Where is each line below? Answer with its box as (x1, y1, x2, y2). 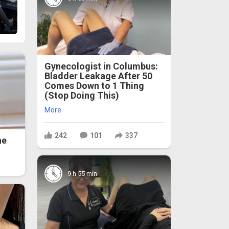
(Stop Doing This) (44, 90, 119, 101)
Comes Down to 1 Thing (44, 80, 144, 91)
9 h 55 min (67, 169, 97, 177)
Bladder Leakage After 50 (44, 71, 152, 82)
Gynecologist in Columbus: (44, 61, 158, 72)
